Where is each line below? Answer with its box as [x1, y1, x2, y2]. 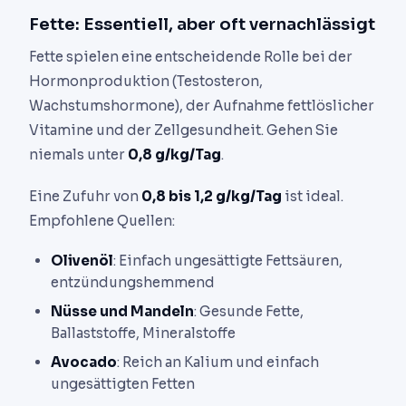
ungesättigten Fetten [51, 374, 195, 392]
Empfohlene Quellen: [29, 211, 175, 229]
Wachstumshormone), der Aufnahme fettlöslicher [29, 96, 374, 114]
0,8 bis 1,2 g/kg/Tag [141, 187, 282, 205]
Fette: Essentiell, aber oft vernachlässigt [29, 13, 375, 34]
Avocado [51, 353, 117, 371]
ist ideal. [282, 187, 343, 205]
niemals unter [29, 145, 128, 163]
